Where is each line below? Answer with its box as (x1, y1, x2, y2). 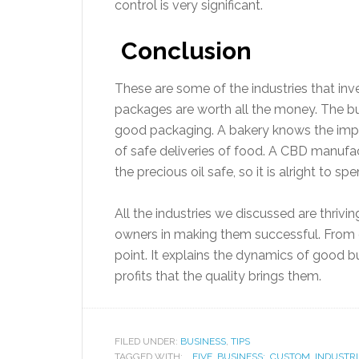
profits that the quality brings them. (115, 268, 321, 284)
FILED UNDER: (115, 336, 180, 347)
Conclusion (121, 37, 252, 65)
